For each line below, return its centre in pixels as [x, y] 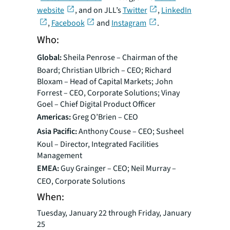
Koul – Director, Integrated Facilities [98, 145]
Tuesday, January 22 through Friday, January [114, 213]
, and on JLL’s [99, 11]
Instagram [129, 23]
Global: [49, 58]
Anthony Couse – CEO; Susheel [131, 132]
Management [60, 156]
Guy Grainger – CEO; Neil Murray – [118, 169]
